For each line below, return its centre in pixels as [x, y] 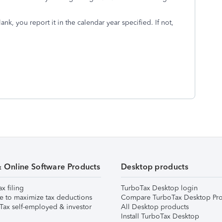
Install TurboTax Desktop [160, 216]
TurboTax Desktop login [159, 188]
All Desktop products [155, 207]
